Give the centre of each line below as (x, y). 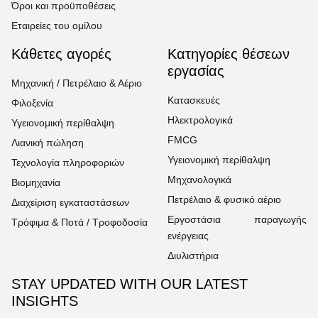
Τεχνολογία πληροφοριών (68, 162)
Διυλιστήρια (193, 255)
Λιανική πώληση (48, 142)
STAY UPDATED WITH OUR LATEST (130, 284)
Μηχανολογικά (199, 179)
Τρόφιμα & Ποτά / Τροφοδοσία (79, 222)
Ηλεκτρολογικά (200, 120)
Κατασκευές (194, 100)
